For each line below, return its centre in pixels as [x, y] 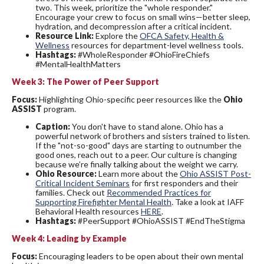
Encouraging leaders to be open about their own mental [140, 256]
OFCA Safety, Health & [182, 36]
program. [59, 109]
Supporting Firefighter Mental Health [103, 202]
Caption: [54, 127]
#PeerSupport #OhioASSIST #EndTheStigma [161, 221]
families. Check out [71, 193]
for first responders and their [184, 183]
